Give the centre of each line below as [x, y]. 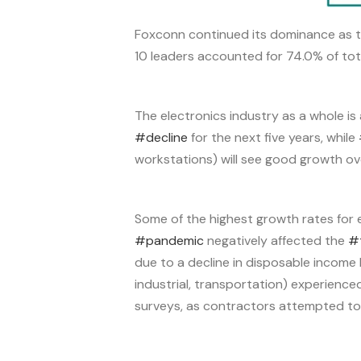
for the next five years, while [273, 137]
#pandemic [169, 241]
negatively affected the [276, 241]
